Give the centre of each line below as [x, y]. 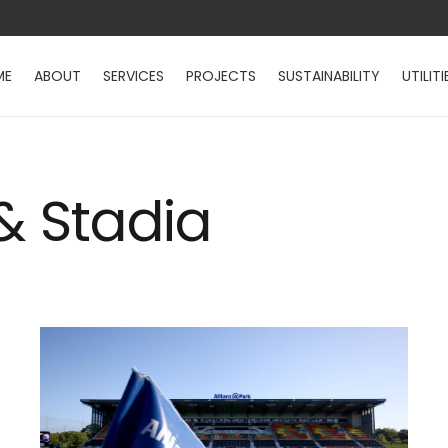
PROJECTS [221, 76]
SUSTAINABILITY [329, 76]
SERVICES [134, 76]
